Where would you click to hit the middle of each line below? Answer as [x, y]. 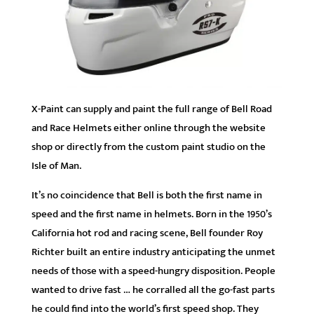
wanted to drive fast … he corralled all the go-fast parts [153, 290]
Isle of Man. [56, 166]
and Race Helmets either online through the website [148, 128]
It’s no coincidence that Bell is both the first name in [146, 196]
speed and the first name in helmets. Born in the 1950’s [151, 214]
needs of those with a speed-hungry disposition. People [153, 271]
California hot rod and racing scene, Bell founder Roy [147, 233]
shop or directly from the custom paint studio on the [148, 147]
